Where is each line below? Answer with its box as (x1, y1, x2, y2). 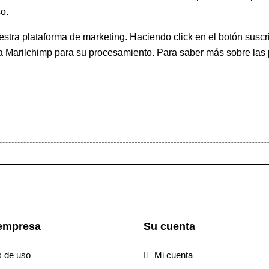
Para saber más (154, 47, 224, 58)
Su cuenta (144, 220, 195, 233)
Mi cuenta (152, 250, 193, 261)
